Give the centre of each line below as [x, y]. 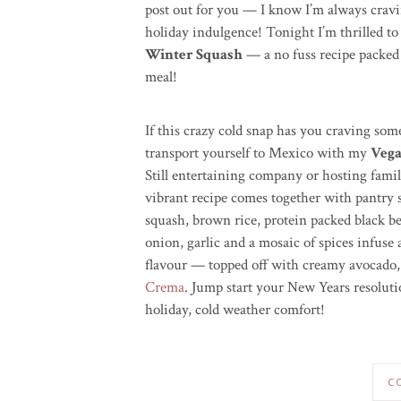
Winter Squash [194, 55]
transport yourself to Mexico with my [258, 153]
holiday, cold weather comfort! [235, 310]
